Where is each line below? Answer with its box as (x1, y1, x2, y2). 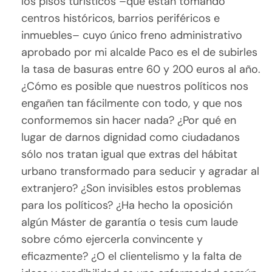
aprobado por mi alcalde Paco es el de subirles (21, 45, 258, 60)
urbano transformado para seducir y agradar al (21, 164, 260, 179)
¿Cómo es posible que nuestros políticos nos (21, 79, 249, 94)
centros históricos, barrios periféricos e (21, 11, 220, 26)
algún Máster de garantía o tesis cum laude (21, 215, 239, 230)
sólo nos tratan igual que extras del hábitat (21, 147, 238, 162)
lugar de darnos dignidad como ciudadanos (21, 130, 240, 145)
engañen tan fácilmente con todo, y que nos (21, 96, 243, 111)
